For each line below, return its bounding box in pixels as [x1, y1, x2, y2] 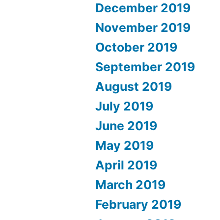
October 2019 [95, 39, 178, 55]
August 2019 [95, 79, 172, 94]
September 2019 [95, 59, 195, 74]
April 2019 [95, 157, 158, 172]
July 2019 [95, 98, 154, 113]
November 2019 [95, 20, 191, 35]
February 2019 [95, 196, 182, 212]
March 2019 [95, 177, 166, 192]
